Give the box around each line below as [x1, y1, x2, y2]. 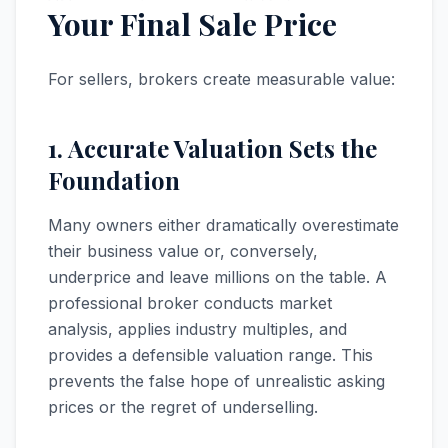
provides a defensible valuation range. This [48, 345, 373, 365]
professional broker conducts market [48, 293, 332, 313]
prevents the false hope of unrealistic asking [48, 371, 385, 391]
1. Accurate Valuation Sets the [48, 132, 377, 164]
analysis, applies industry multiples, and [48, 319, 347, 339]
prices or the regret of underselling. [48, 397, 318, 417]
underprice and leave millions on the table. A [48, 267, 387, 287]
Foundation [48, 164, 180, 196]
